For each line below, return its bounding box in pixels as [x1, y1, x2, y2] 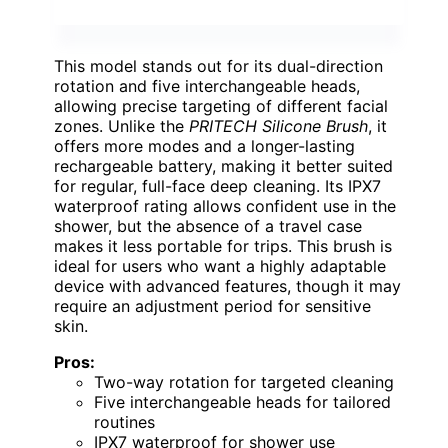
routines [94, 412, 155, 433]
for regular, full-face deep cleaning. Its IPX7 [54, 176, 381, 197]
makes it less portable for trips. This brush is [54, 236, 392, 257]
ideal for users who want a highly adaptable [54, 256, 386, 277]
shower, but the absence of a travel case [54, 216, 362, 237]
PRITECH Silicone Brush [189, 116, 368, 137]
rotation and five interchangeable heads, [54, 76, 360, 97]
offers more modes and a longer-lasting [54, 136, 355, 157]
